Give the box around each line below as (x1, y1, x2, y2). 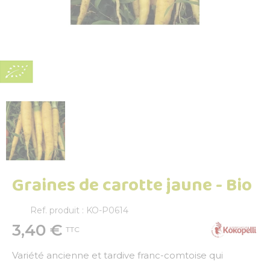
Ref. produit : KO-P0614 (30, 204, 128, 216)
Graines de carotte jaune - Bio (12, 171, 252, 200)
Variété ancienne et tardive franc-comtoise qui (12, 250, 223, 262)
